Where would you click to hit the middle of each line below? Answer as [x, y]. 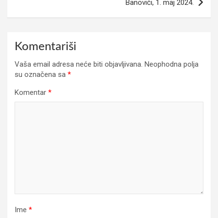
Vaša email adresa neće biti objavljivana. [79, 64]
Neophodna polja [172, 64]
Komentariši [45, 47]
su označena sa [41, 75]
